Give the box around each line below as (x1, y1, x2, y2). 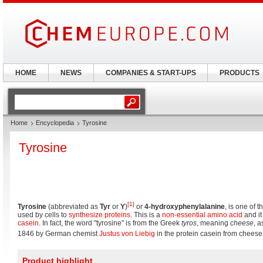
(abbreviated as (46, 203, 100, 211)
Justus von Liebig (99, 230, 155, 238)
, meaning (197, 219, 230, 227)
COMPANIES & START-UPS (105, 69, 196, 77)
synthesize (69, 211, 103, 219)
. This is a (130, 211, 162, 219)
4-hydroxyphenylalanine (144, 203, 225, 211)
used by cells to (18, 211, 69, 219)
